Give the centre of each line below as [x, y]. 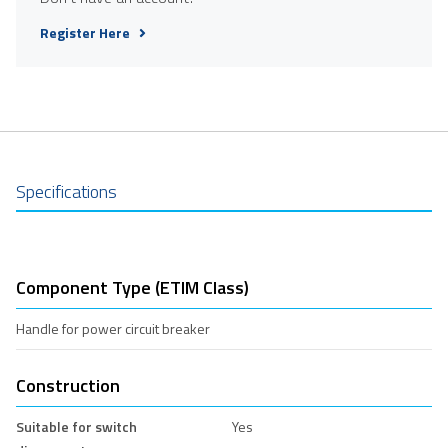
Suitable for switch [76, 426]
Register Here [85, 32]
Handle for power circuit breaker [113, 328]
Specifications [66, 191]
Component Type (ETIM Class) [132, 287]
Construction [68, 385]
